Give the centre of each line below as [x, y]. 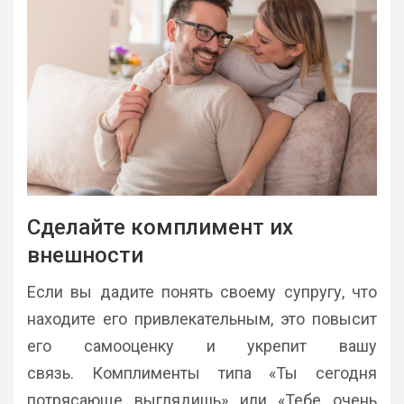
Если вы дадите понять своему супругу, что [202, 292]
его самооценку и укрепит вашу [202, 346]
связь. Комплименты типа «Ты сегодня [202, 373]
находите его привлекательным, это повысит [202, 319]
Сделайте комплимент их [160, 228]
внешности [85, 256]
